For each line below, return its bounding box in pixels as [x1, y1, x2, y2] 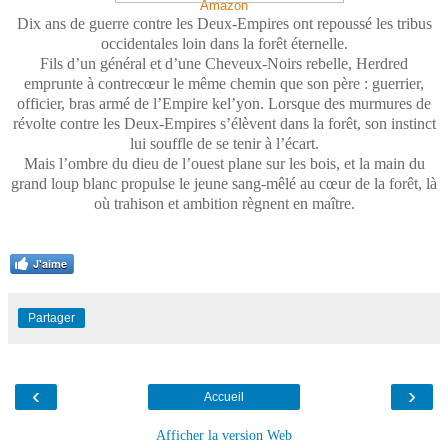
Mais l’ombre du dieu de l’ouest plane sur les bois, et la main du [23, 154, 425, 172]
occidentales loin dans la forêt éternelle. [100, 34, 348, 52]
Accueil [204, 389, 244, 404]
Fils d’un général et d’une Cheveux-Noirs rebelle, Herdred [40, 54, 408, 72]
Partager [28, 310, 75, 325]
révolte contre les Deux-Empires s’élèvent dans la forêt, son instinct [12, 114, 436, 132]
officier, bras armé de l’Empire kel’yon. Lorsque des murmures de [17, 94, 431, 112]
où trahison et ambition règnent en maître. [93, 194, 355, 212]
